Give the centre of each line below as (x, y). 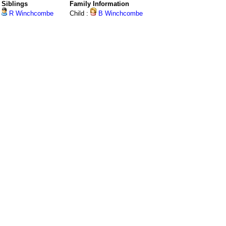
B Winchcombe (120, 14)
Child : (80, 14)
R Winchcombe (30, 14)
